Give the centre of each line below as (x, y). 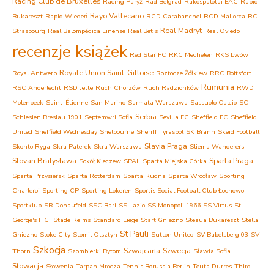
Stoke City (55, 234)
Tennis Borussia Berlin (157, 266)
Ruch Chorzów (118, 87)
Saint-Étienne (67, 102)
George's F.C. (31, 220)
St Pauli (134, 234)
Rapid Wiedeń (66, 16)
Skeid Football (239, 131)
